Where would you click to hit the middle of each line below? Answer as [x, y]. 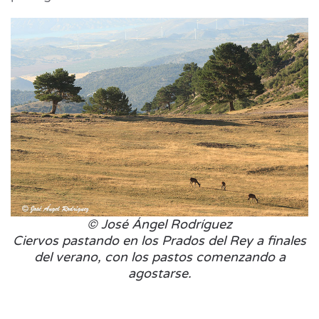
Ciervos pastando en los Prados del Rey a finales [159, 241]
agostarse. [159, 274]
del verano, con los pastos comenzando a [159, 257]
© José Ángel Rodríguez [159, 225]
